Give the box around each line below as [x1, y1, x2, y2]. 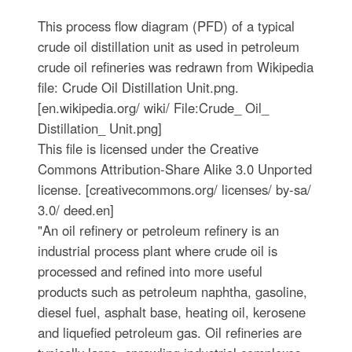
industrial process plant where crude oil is [37, 241, 277, 260]
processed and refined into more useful [37, 262, 262, 280]
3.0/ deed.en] [37, 200, 114, 219]
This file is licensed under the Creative [37, 139, 258, 158]
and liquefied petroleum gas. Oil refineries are [37, 323, 302, 342]
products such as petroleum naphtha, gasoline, [37, 282, 307, 301]
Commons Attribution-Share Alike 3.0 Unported [37, 159, 312, 178]
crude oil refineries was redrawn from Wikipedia [37, 57, 313, 76]
